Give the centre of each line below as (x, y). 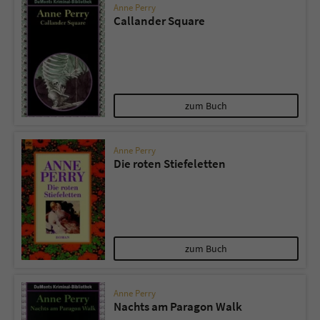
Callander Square (159, 20)
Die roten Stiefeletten (170, 163)
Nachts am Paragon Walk (178, 306)
